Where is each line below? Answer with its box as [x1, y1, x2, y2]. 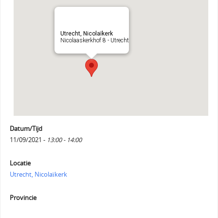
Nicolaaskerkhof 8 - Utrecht [60, 36, 129, 44]
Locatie [9, 159, 31, 167]
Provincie [9, 193, 36, 202]
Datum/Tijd [9, 124, 42, 133]
